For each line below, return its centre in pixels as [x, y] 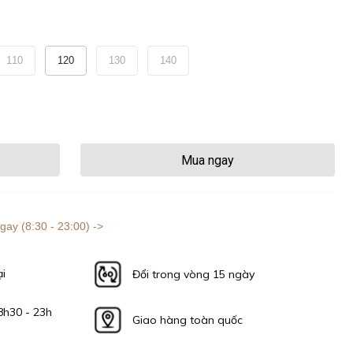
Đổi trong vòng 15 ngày [193, 274]
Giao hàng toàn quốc [188, 320]
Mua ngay [208, 160]
